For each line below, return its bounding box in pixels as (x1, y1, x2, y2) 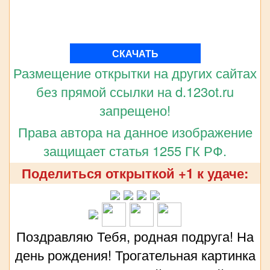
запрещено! (99, 101, 171, 120)
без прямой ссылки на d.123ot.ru (36, 82, 234, 101)
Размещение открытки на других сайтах (13, 63, 257, 83)
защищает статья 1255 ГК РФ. (43, 141, 227, 160)
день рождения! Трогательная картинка (14, 245, 256, 265)
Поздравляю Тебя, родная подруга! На (16, 227, 254, 246)
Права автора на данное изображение (17, 122, 253, 142)
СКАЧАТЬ (111, 46, 159, 61)
